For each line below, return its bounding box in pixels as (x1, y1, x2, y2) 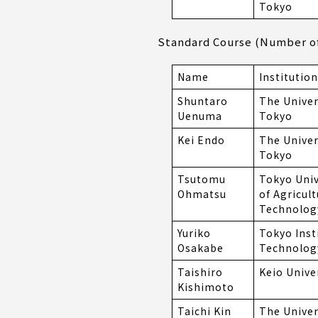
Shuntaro (177, 94, 228, 109)
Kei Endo (177, 133, 225, 148)
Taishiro (177, 265, 223, 280)
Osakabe (177, 241, 224, 256)
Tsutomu (177, 172, 226, 187)
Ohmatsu (177, 187, 226, 202)
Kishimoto (177, 280, 234, 295)
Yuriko (177, 226, 211, 241)
